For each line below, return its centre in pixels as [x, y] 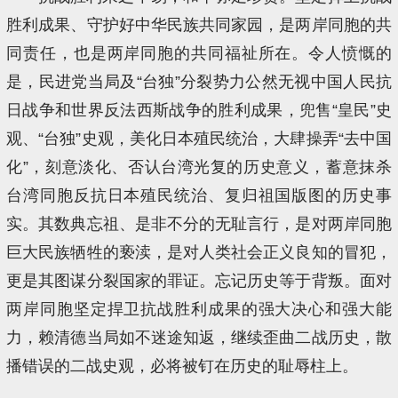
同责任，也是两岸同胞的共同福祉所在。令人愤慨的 [199, 53]
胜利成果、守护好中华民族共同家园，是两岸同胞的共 [199, 24]
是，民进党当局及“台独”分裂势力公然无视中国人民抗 [199, 81]
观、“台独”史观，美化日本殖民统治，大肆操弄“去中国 [199, 138]
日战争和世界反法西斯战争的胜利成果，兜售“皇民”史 [199, 110]
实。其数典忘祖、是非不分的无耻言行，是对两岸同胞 [199, 223]
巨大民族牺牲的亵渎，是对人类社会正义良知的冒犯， [199, 252]
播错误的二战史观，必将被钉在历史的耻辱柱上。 [183, 366]
